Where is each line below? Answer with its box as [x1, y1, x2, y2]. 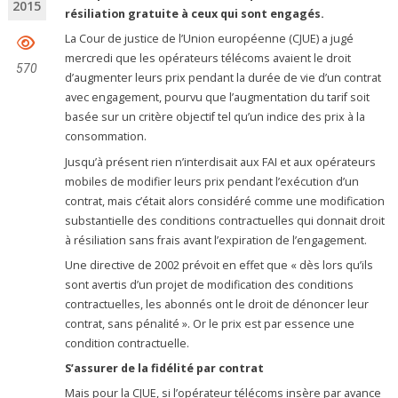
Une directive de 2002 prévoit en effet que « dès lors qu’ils [65, 257, 374, 273]
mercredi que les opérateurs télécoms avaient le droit [65, 51, 352, 67]
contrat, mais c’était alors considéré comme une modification [65, 193, 386, 209]
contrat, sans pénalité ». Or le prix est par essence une [65, 315, 355, 331]
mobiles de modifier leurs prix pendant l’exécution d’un [65, 173, 360, 189]
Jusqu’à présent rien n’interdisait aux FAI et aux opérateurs [65, 154, 377, 170]
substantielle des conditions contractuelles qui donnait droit [65, 212, 386, 228]
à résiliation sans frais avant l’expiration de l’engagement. [65, 232, 368, 248]
